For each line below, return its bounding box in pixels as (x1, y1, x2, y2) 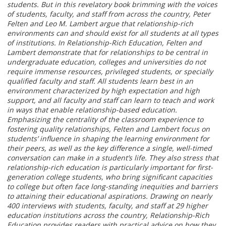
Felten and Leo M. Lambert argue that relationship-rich (7, 18, 193, 28)
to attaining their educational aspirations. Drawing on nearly (7, 191, 212, 201)
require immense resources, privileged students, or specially (7, 66, 213, 76)
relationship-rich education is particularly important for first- (7, 162, 213, 172)
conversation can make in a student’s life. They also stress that (7, 152, 218, 162)
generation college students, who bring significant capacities (7, 172, 212, 182)
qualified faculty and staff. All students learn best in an (7, 76, 193, 86)
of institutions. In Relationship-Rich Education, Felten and (7, 37, 202, 47)
